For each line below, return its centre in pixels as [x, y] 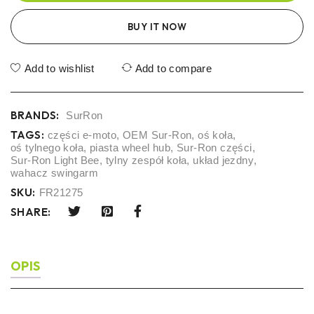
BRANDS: [35, 115]
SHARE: [31, 212]
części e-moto [82, 135]
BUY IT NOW [157, 26]
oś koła [216, 135]
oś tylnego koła [47, 147]
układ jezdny [224, 160]
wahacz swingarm [54, 172]
